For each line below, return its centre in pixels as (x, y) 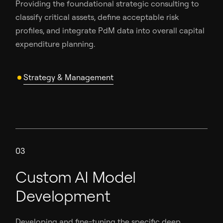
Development (63, 196)
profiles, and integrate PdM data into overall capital (110, 31)
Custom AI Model (76, 177)
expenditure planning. (56, 44)
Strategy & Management (69, 77)
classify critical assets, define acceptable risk (97, 17)
